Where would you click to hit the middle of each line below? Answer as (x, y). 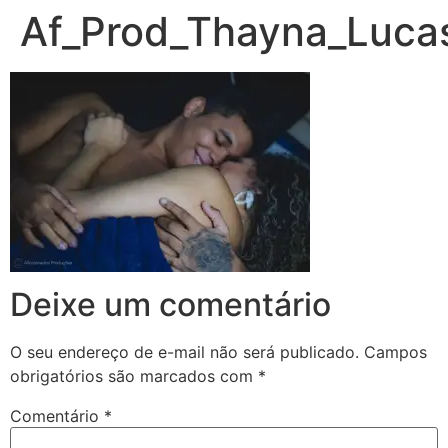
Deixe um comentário (170, 305)
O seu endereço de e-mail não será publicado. (184, 352)
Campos (395, 352)
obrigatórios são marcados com (134, 376)
